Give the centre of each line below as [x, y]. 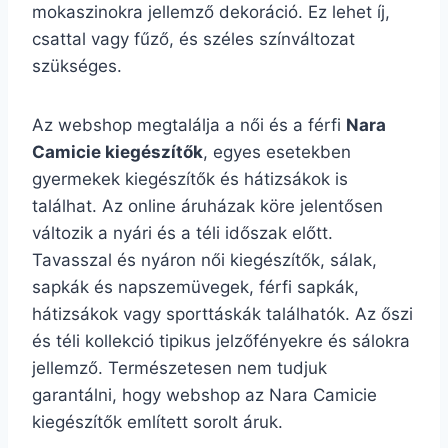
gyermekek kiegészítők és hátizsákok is [190, 179]
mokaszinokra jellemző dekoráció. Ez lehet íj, [211, 12]
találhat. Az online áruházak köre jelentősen [207, 206]
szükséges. [77, 66]
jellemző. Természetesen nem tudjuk [179, 368]
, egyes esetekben [277, 152]
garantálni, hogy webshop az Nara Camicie [204, 395]
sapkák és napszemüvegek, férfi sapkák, [195, 287]
